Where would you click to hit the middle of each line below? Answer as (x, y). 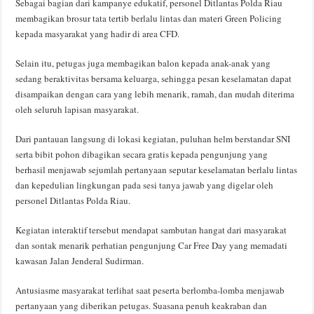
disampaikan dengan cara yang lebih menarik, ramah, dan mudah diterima (155, 94)
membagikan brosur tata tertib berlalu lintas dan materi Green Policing (149, 18)
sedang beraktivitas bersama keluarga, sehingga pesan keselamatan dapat (154, 78)
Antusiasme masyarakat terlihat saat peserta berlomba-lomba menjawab (150, 290)
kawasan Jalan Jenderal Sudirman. (80, 260)
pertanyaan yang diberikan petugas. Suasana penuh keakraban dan (142, 305)
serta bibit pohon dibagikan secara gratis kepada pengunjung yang (142, 154)
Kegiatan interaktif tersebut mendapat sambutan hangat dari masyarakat (151, 230)
